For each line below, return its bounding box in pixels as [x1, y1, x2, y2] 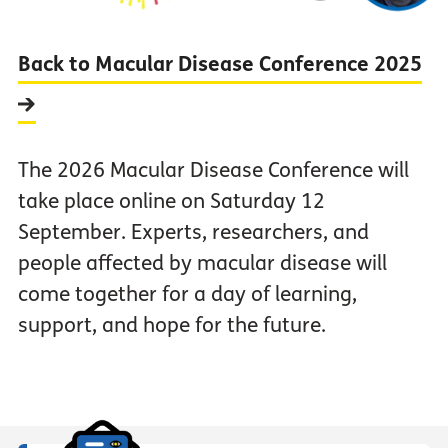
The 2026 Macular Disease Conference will [17, 158, 409, 184]
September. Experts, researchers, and [17, 220, 369, 246]
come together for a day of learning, [17, 282, 357, 308]
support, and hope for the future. [17, 313, 326, 339]
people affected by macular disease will [17, 251, 387, 277]
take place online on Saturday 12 [17, 189, 325, 215]
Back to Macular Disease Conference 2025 [17, 52, 422, 78]
